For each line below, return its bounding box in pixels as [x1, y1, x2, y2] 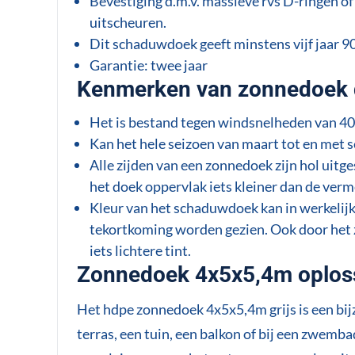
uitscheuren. [89, 13, 166, 31]
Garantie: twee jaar [89, 55, 208, 74]
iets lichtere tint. [89, 241, 191, 259]
